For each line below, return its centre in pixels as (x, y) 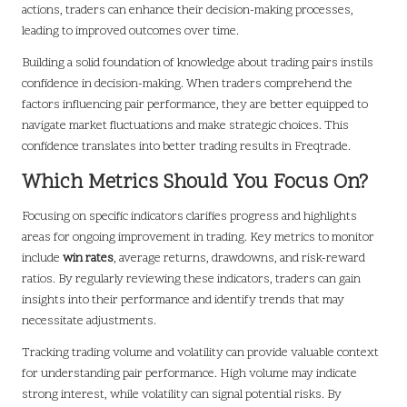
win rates (88, 258)
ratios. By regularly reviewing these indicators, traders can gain (191, 279)
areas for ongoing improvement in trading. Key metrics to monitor (198, 237)
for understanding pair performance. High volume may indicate (189, 373)
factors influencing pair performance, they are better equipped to (195, 104)
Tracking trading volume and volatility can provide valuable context (200, 352)
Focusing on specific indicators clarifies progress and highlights (189, 216)
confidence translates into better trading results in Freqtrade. (186, 146)
